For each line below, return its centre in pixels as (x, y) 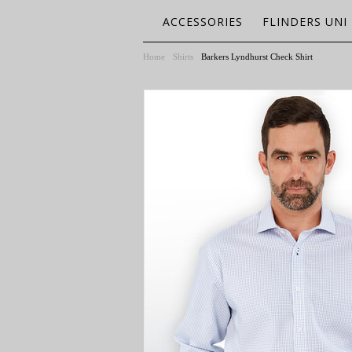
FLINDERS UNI (305, 22)
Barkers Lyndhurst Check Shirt (257, 57)
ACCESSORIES (203, 22)
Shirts (183, 57)
